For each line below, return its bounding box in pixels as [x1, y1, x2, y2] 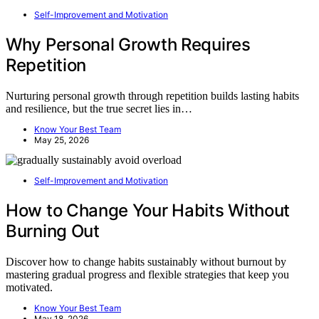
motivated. [6, 281, 53, 293]
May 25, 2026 [34, 135, 89, 146]
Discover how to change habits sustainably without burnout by [6, 256, 286, 268]
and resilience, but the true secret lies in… [6, 103, 192, 115]
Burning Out [6, 221, 100, 242]
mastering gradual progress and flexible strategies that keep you [6, 268, 289, 281]
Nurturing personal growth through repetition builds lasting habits [6, 90, 299, 103]
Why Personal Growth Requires [6, 34, 251, 56]
